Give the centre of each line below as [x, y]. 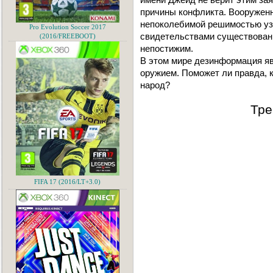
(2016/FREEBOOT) [68, 36]
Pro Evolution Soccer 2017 [68, 27]
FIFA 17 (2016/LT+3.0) [68, 182]
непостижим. [167, 48]
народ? [155, 85]
